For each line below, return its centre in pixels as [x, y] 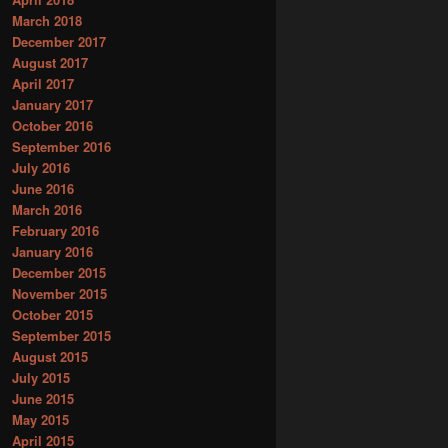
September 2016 [61, 146]
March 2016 [47, 209]
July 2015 [41, 377]
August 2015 [50, 356]
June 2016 [43, 188]
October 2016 [52, 125]
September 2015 [61, 335]
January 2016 [52, 251]
